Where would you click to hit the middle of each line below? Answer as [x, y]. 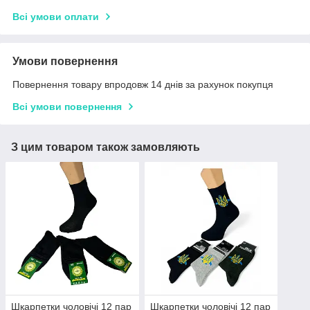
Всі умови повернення [67, 106]
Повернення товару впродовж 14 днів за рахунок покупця [143, 84]
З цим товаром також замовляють [106, 147]
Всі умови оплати [56, 16]
